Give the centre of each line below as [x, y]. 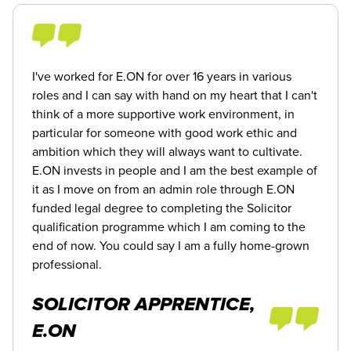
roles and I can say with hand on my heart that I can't [175, 95]
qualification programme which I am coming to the [169, 227]
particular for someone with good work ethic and [165, 133]
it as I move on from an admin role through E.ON [163, 189]
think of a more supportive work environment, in [163, 114]
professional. [67, 264]
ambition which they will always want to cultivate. [167, 152]
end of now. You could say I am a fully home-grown [171, 246]
